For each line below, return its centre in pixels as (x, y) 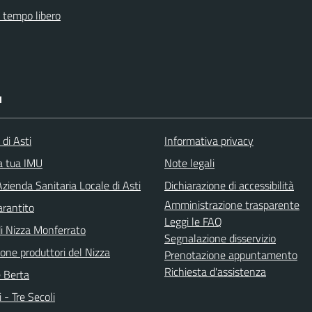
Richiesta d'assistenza (215, 271)
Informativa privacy (209, 140)
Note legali (189, 163)
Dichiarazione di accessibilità (229, 185)
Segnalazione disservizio (220, 238)
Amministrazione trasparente (232, 204)
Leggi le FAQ (193, 221)
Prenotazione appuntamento (231, 255)
